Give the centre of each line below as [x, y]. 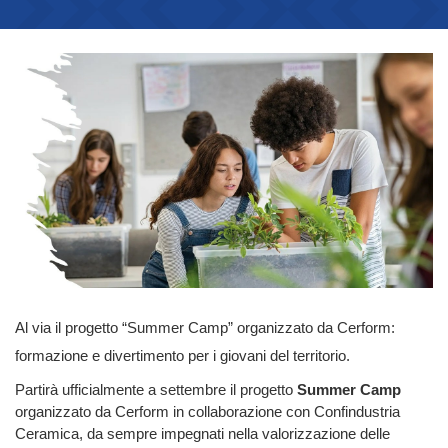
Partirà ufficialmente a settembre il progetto [156, 390]
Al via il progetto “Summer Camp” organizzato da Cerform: [205, 328]
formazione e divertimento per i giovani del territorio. [182, 356]
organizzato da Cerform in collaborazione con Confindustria [207, 412]
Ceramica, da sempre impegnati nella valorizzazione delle [202, 434]
